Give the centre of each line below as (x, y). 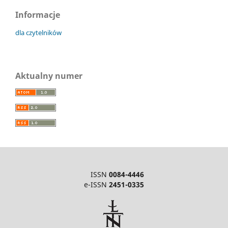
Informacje (38, 15)
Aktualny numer (49, 76)
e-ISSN (96, 185)
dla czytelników (38, 33)
